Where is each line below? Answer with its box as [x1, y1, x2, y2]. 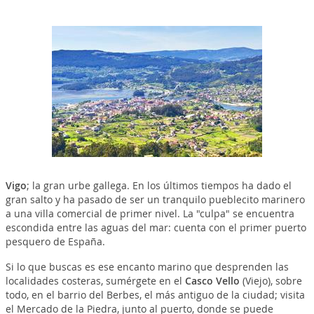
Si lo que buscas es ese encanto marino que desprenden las [5, 259, 289, 273]
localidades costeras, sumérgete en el [5, 273, 185, 287]
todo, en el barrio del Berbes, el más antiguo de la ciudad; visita [5, 287, 305, 301]
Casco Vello [184, 273, 240, 287]
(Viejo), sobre [239, 273, 302, 287]
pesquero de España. [5, 234, 105, 248]
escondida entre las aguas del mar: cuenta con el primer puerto [5, 220, 306, 234]
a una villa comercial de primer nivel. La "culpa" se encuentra [5, 206, 294, 220]
